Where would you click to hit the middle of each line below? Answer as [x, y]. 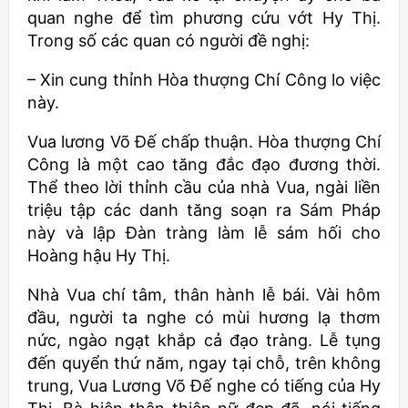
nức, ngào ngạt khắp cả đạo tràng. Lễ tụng [204, 341]
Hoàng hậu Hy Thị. [99, 256]
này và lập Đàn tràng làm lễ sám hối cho [204, 233]
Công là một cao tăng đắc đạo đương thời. [204, 165]
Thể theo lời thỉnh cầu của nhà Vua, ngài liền [204, 188]
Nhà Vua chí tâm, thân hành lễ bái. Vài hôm [204, 295]
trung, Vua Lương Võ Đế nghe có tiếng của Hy [204, 386]
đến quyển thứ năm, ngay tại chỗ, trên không [204, 363]
